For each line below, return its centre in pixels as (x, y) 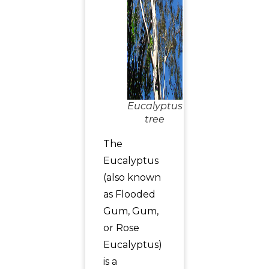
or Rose (121, 228)
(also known (132, 177)
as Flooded (129, 194)
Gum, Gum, (131, 211)
